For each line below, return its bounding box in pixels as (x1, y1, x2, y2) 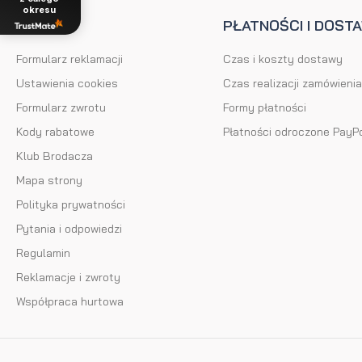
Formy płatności (223, 99, 306, 115)
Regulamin (16, 245, 70, 260)
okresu (22, 4, 56, 16)
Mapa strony (16, 172, 82, 187)
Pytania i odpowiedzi (16, 221, 122, 236)
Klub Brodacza (16, 148, 93, 163)
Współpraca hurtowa (16, 293, 124, 309)
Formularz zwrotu (16, 99, 106, 115)
